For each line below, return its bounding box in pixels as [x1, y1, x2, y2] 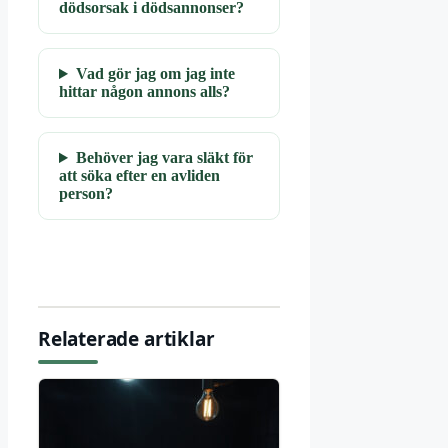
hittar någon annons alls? [59, 83, 230, 101]
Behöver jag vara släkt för [75, 149, 253, 167]
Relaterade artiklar [38, 326, 215, 353]
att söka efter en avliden [59, 167, 220, 185]
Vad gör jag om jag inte [75, 65, 235, 83]
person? [59, 185, 113, 203]
